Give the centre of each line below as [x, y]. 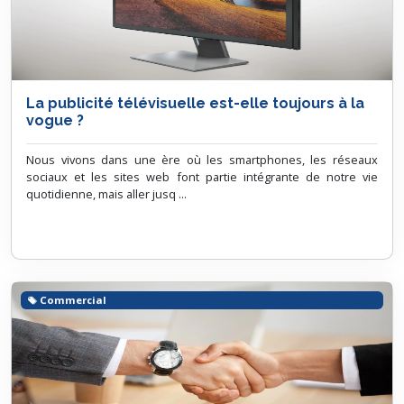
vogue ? [55, 120]
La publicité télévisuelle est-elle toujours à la [195, 103]
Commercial [72, 299]
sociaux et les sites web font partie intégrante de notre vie [202, 177]
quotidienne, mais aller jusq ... [106, 194]
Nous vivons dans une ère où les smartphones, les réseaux [202, 160]
